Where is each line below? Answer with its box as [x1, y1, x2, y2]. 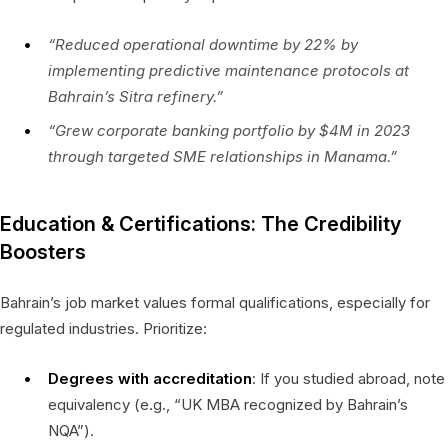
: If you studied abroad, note [252, 368, 445, 388]
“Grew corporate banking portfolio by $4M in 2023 [48, 120, 410, 140]
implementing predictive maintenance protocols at [48, 60, 409, 80]
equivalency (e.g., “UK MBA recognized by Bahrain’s [48, 394, 408, 414]
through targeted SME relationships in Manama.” [48, 146, 397, 166]
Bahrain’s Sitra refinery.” [48, 86, 223, 106]
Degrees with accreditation [48, 368, 252, 388]
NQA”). [48, 420, 94, 440]
